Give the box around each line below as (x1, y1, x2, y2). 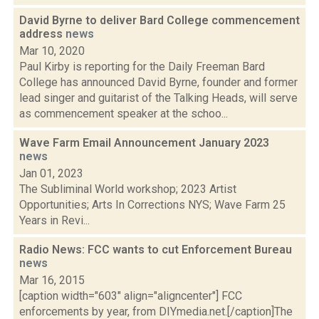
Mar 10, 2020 (19, 44, 85, 58)
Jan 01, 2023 (19, 167, 83, 180)
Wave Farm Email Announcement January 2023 (19, 136, 269, 150)
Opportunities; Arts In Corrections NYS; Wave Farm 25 (19, 198, 286, 211)
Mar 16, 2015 (19, 273, 85, 287)
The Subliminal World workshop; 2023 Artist (19, 182, 236, 196)
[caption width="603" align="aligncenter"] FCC (19, 289, 242, 303)
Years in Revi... (19, 214, 90, 227)
